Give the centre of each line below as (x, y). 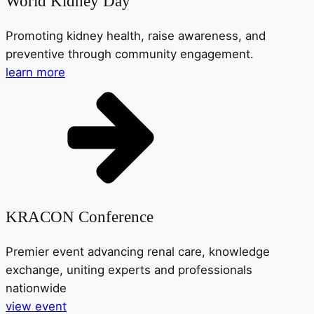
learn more (35, 72)
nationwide (36, 288)
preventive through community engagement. (130, 54)
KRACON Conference (80, 216)
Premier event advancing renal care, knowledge (138, 252)
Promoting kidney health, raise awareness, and (136, 35)
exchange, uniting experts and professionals (129, 270)
